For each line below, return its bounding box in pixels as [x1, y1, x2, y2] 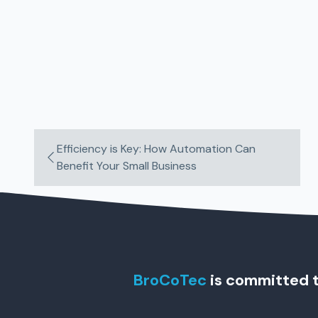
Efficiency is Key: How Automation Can [57, 141, 256, 156]
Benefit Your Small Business [57, 158, 197, 173]
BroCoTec [132, 270, 207, 290]
